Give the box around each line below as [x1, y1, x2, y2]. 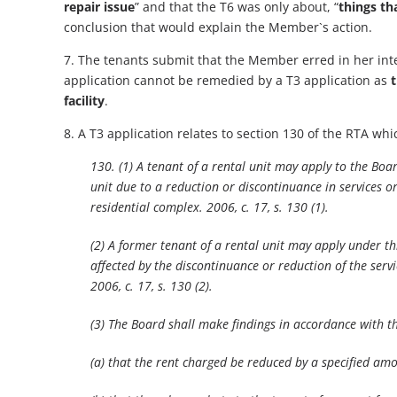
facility [64, 92, 105, 110]
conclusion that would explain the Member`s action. [64, 19, 372, 36]
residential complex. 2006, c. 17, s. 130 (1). [90, 198, 329, 216]
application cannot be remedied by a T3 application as [64, 72, 391, 90]
